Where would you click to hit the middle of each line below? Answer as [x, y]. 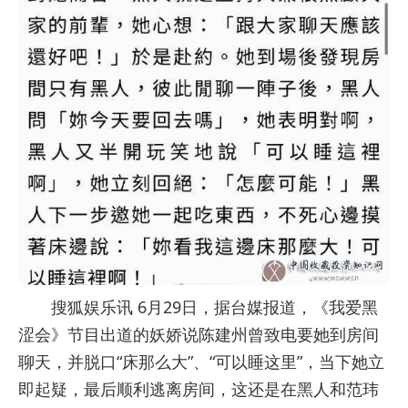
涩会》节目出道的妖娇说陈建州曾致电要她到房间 [199, 334]
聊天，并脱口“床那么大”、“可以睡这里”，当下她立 [201, 361]
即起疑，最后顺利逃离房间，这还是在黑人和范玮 [199, 388]
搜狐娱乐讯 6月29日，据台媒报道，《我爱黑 [198, 306]
